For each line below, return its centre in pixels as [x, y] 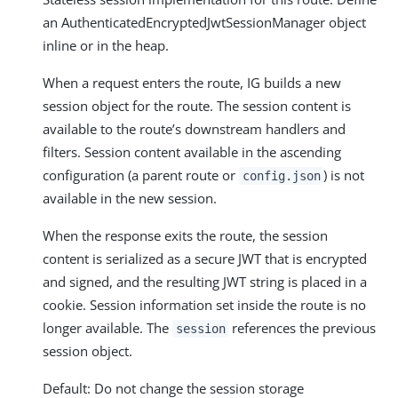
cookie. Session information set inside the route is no [204, 304]
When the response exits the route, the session [185, 235]
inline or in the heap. [106, 45]
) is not [344, 175]
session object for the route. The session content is [197, 105]
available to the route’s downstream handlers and [194, 128]
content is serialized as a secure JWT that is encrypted [205, 258]
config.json [281, 175]
